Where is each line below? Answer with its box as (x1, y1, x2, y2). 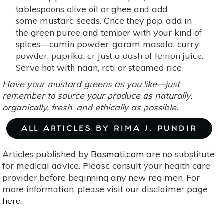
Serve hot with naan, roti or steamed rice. (16, 62, 183, 73)
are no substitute (144, 148, 215, 160)
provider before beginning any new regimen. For (2, 172, 200, 183)
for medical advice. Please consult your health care (2, 160, 210, 172)
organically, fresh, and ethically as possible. (2, 102, 178, 113)
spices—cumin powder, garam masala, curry (16, 38, 199, 50)
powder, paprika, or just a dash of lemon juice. (16, 50, 203, 62)
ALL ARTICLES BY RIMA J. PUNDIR (21, 127, 197, 132)
